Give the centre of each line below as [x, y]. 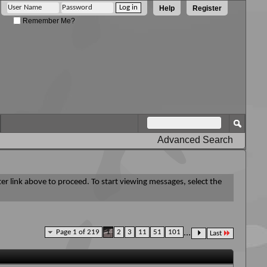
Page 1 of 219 [78, 232]
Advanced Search [195, 140]
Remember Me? [48, 21]
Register [207, 8]
